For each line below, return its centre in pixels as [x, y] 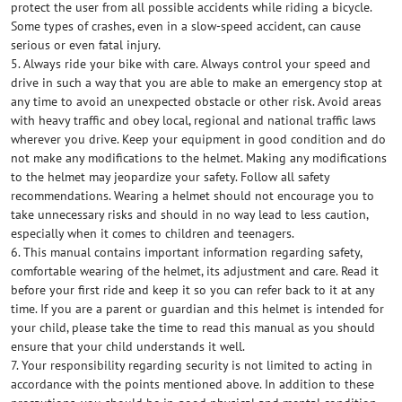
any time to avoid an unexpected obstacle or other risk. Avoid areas [196, 101]
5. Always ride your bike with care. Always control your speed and [191, 64]
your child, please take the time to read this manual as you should [193, 328]
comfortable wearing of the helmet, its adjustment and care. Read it [195, 271]
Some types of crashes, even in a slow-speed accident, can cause [186, 26]
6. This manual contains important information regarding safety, [186, 252]
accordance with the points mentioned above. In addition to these [192, 384]
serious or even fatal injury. [86, 45]
